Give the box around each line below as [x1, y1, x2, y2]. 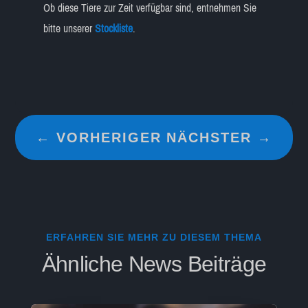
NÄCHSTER [166, 129, 252, 145]
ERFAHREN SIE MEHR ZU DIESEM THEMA [45, 232, 262, 243]
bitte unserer [43, 18, 95, 38]
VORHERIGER [56, 129, 162, 145]
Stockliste [94, 18, 133, 38]
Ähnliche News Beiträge [41, 252, 267, 277]
